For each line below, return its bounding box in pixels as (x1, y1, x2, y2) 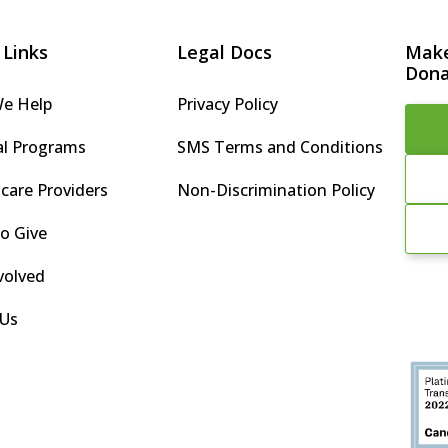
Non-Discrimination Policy (177, 179, 375, 201)
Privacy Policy (177, 93, 278, 115)
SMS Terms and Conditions (177, 136, 383, 158)
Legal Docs (177, 40, 272, 64)
